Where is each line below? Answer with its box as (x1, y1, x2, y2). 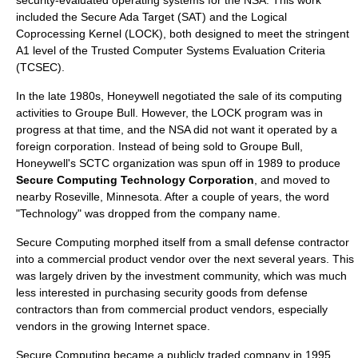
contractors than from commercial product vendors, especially (16, 303, 328, 316)
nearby (16, 190, 54, 203)
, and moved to (254, 173, 330, 186)
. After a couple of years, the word (159, 190, 329, 203)
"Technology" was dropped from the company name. (16, 207, 280, 220)
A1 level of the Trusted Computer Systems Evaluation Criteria (16, 44, 325, 57)
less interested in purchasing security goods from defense (16, 286, 308, 299)
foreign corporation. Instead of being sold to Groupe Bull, (16, 140, 303, 153)
